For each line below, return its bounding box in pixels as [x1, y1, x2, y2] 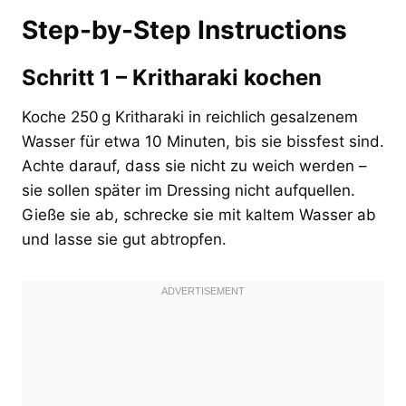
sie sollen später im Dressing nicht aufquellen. [22, 180, 355, 199]
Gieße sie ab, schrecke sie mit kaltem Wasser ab [22, 205, 376, 224]
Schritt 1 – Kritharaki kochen [22, 63, 322, 91]
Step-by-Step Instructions [22, 14, 347, 45]
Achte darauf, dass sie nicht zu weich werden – [22, 156, 367, 175]
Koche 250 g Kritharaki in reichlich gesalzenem [22, 107, 358, 126]
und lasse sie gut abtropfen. [22, 229, 227, 248]
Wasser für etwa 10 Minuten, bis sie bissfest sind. [22, 131, 384, 150]
